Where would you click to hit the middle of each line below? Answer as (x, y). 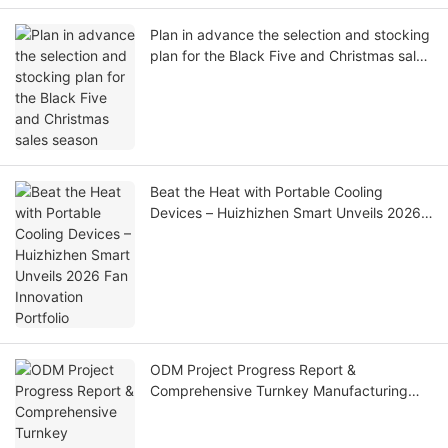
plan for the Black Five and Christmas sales (290, 56)
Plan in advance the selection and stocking (290, 35)
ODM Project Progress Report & (253, 370)
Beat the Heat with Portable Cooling (266, 192)
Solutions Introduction (221, 412)
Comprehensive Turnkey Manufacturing (279, 391)
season (173, 77)
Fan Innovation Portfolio (227, 234)
